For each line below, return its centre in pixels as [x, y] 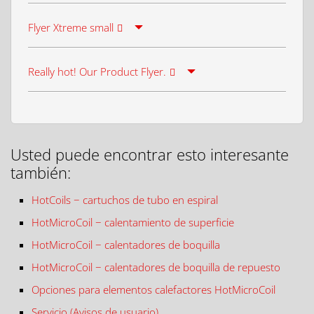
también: [41, 172]
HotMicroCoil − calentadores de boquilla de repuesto [156, 267]
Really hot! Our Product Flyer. [97, 72]
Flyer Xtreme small [71, 28]
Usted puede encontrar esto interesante [150, 154]
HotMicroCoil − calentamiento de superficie [133, 222]
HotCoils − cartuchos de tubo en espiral [125, 199]
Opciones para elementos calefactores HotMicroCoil [153, 289]
